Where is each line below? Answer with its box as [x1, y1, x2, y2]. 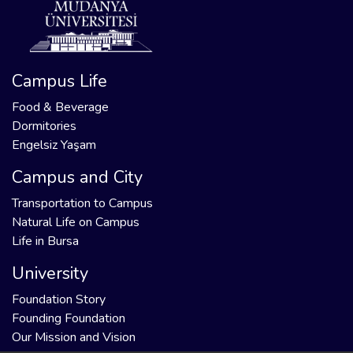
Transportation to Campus [12, 195, 153, 213]
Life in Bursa [12, 232, 79, 251]
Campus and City [12, 165, 143, 190]
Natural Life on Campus [12, 214, 139, 232]
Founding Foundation [12, 310, 125, 328]
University [12, 262, 88, 286]
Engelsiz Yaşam [12, 136, 96, 154]
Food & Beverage [12, 98, 109, 117]
